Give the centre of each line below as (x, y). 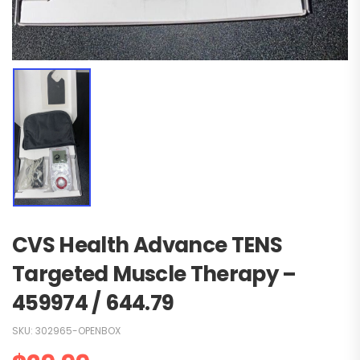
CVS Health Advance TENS (147, 245)
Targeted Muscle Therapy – (154, 274)
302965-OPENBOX (78, 330)
